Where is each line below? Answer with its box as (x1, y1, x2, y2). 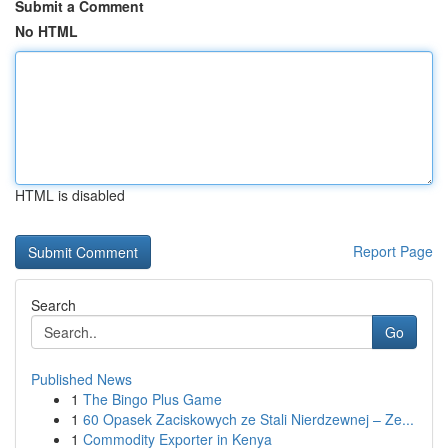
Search (31, 295, 76, 315)
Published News (31, 369, 132, 389)
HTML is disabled (15, 185, 125, 205)
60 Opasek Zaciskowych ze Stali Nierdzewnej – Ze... (83, 409, 414, 429)
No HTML (15, 21, 78, 41)
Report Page (353, 241, 433, 261)
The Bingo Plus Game (83, 389, 222, 409)
